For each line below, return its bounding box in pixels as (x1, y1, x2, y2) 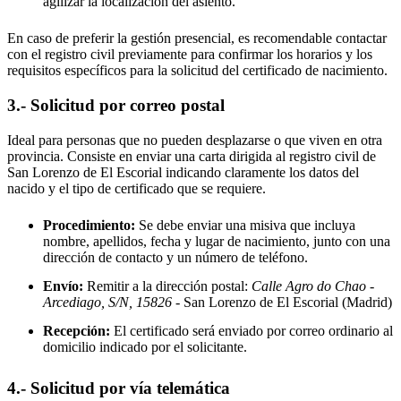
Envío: (43, 277, 83, 294)
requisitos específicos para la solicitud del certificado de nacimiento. (7, 63, 388, 79)
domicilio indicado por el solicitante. (43, 338, 247, 354)
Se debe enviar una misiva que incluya (135, 217, 355, 233)
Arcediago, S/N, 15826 (43, 294, 175, 310)
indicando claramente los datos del (162, 164, 359, 180)
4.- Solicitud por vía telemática (7, 378, 230, 397)
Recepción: (43, 322, 110, 338)
